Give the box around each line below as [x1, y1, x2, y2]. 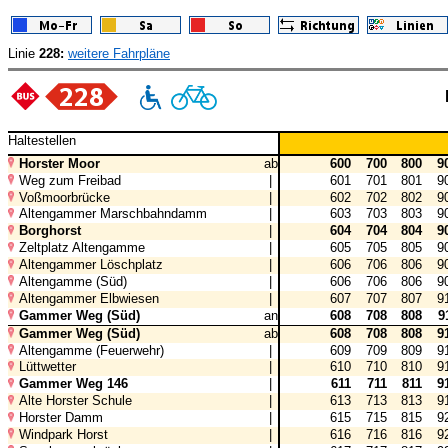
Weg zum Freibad [18, 172, 121, 188]
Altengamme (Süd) [18, 274, 127, 289]
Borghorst [18, 223, 81, 239]
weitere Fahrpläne [68, 46, 170, 61]
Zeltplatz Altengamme [18, 240, 145, 256]
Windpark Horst [18, 427, 108, 443]
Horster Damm [18, 410, 103, 426]
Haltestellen [8, 132, 76, 148]
